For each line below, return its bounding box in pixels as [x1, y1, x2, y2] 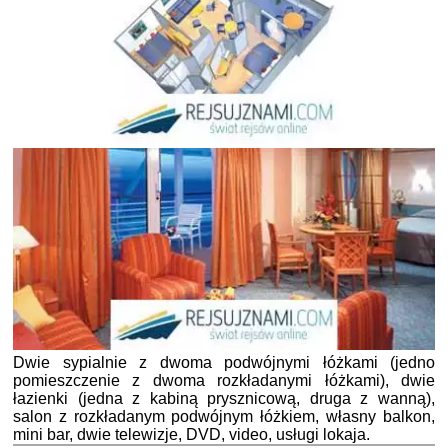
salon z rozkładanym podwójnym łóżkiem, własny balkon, [13, 408, 435, 426]
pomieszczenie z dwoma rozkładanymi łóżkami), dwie [13, 372, 435, 390]
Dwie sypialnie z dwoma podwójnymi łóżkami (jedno [13, 354, 435, 372]
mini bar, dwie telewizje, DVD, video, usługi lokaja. [13, 426, 370, 444]
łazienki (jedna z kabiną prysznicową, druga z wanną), [13, 390, 435, 408]
